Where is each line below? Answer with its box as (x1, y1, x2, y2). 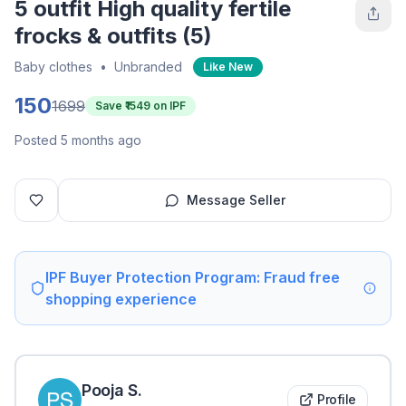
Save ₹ (95, 99, 125, 113)
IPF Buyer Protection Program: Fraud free (44, 268, 340, 287)
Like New (203, 60, 253, 74)
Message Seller (186, 192, 285, 208)
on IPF (150, 99, 186, 113)
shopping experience (44, 290, 197, 309)
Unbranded (114, 59, 182, 75)
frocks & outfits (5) (14, 23, 212, 50)
